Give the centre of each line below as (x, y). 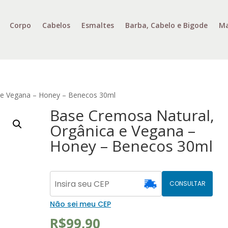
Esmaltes (97, 25)
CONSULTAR (187, 183)
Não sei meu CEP (81, 204)
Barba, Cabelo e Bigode (166, 25)
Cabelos (56, 25)
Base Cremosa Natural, (132, 115)
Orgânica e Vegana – (123, 131)
